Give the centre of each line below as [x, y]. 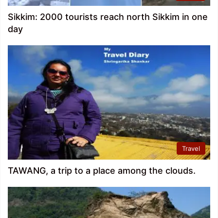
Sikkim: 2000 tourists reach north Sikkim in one [108, 17]
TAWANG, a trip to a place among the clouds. [102, 170]
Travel [191, 148]
